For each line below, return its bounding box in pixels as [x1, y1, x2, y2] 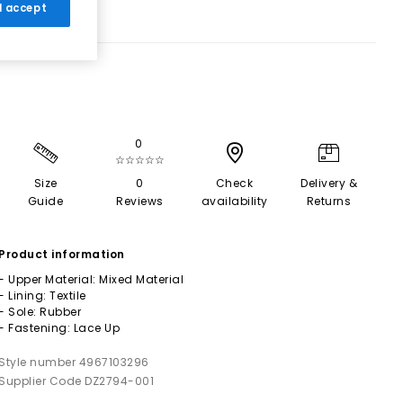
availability [201, 193, 268, 209]
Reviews [116, 193, 164, 209]
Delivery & [300, 175, 357, 191]
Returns [306, 193, 352, 209]
